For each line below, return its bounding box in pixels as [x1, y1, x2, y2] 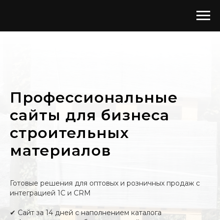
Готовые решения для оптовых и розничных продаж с [10, 179, 200, 188]
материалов [10, 141, 111, 160]
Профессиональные [10, 88, 178, 107]
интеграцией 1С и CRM [10, 189, 91, 197]
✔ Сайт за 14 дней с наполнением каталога [10, 208, 162, 217]
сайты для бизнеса [10, 106, 169, 124]
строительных [10, 124, 129, 142]
